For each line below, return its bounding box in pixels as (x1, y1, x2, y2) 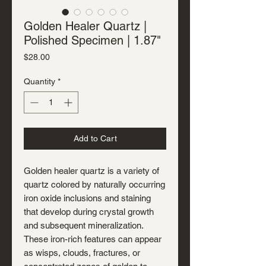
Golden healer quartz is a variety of (24, 166, 159, 176)
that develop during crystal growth (24, 207, 154, 217)
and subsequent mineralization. (24, 220, 143, 230)
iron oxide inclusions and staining (24, 193, 151, 203)
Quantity (24, 77, 55, 86)
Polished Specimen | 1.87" (24, 33, 161, 47)
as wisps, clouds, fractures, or (24, 248, 140, 258)
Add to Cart (73, 134, 117, 143)
